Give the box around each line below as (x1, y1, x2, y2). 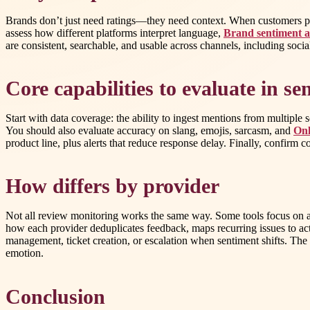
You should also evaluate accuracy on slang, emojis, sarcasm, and (6, 125, 293, 137)
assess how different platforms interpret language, (6, 27, 224, 39)
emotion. (6, 247, 44, 259)
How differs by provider (6, 175, 219, 198)
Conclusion (6, 285, 105, 308)
